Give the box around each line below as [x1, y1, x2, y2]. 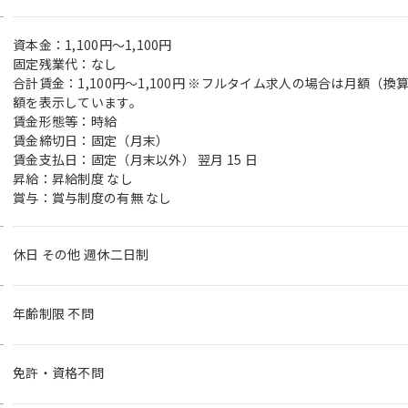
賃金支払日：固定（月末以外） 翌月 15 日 [13, 150, 259, 168]
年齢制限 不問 [13, 304, 94, 322]
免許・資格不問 [13, 363, 104, 382]
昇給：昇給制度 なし [13, 169, 133, 188]
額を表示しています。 [13, 93, 142, 111]
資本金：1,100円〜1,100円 [13, 36, 172, 54]
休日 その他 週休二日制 [13, 245, 149, 263]
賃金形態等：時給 [13, 112, 117, 130]
